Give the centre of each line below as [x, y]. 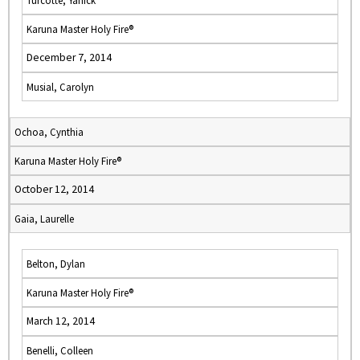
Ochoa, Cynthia [49, 132]
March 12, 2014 [61, 321]
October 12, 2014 [54, 189]
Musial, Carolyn [60, 87]
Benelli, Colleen [60, 350]
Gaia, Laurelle [44, 219]
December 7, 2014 [69, 57]
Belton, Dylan [56, 264]
